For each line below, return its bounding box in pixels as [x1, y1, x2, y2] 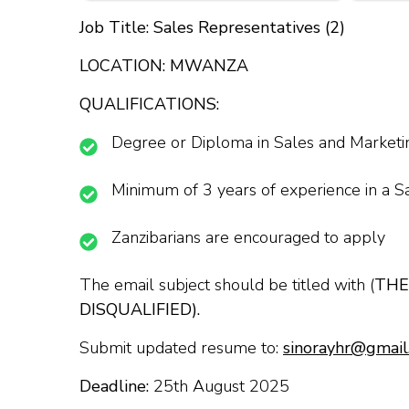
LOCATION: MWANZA [79, 55, 248, 78]
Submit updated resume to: [79, 337, 283, 360]
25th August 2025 [153, 375, 289, 398]
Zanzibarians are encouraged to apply [111, 226, 385, 249]
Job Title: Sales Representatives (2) [79, 16, 345, 39]
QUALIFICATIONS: [79, 93, 219, 116]
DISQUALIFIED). [79, 299, 200, 321]
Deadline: [79, 375, 153, 398]
